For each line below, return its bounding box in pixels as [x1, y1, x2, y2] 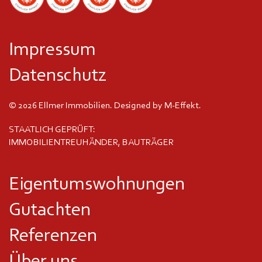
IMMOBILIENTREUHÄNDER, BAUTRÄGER [9, 136, 174, 147]
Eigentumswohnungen [9, 172, 185, 195]
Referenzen [9, 223, 97, 247]
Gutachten [9, 198, 91, 221]
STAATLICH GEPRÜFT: [9, 123, 95, 135]
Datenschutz [9, 63, 106, 87]
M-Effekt [164, 99, 199, 111]
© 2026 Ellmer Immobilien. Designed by [9, 99, 164, 111]
